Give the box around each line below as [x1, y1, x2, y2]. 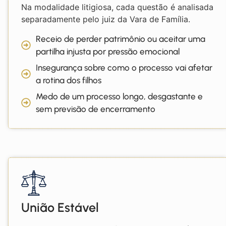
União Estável [21, 199, 99, 215]
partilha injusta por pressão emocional [35, 46, 180, 56]
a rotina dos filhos [35, 75, 101, 85]
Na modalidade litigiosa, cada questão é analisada [21, 2, 213, 13]
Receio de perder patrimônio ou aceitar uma [35, 33, 205, 44]
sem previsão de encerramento [35, 103, 155, 114]
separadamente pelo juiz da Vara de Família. [21, 14, 190, 25]
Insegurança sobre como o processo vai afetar [35, 62, 212, 73]
